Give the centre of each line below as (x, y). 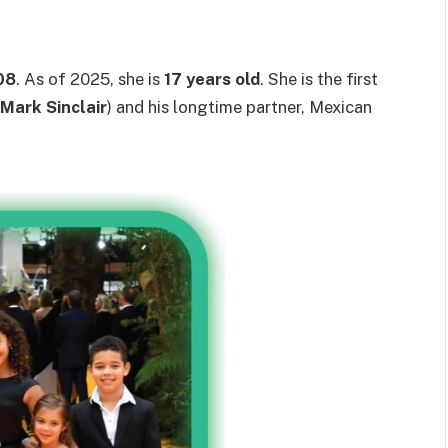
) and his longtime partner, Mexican (239, 106)
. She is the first (319, 78)
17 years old (212, 78)
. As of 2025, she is (90, 78)
